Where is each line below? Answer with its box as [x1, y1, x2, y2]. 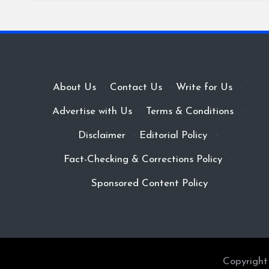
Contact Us [110, 82, 163, 92]
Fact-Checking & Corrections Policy [63, 154, 222, 165]
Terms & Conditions [145, 106, 234, 116]
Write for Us [176, 82, 233, 92]
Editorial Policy [139, 130, 208, 141]
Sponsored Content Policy [91, 178, 208, 189]
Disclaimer [78, 130, 126, 141]
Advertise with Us [52, 106, 132, 116]
